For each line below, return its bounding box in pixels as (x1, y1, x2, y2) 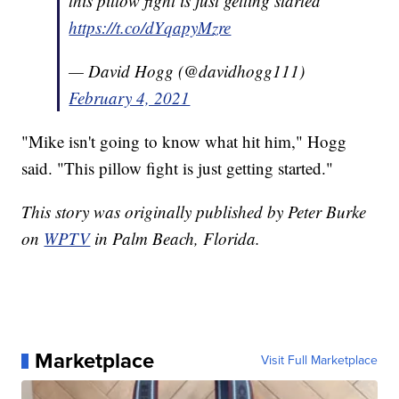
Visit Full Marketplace (260, 351, 378, 370)
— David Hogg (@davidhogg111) (69, 60, 305, 83)
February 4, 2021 (69, 86, 191, 110)
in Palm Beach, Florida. (90, 227, 261, 250)
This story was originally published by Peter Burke (21, 200, 367, 224)
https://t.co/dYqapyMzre (69, 16, 232, 39)
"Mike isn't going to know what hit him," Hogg (21, 130, 347, 153)
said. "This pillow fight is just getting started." (21, 157, 334, 180)
